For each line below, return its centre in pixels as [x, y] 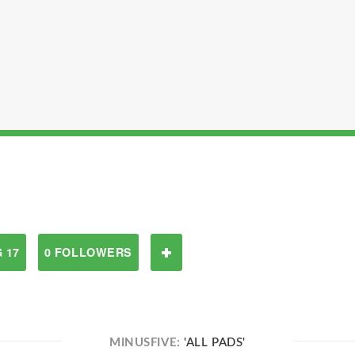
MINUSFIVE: [147, 343]
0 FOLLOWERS [88, 252]
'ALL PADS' [215, 343]
